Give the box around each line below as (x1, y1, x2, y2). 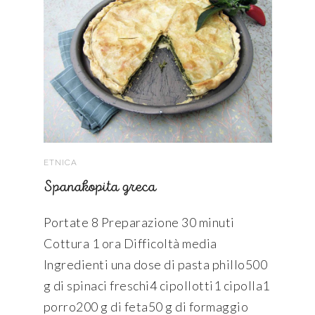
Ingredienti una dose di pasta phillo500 (43, 256, 267, 272)
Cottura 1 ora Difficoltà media (43, 235, 217, 251)
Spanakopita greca (43, 179, 157, 196)
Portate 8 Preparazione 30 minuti (43, 214, 235, 230)
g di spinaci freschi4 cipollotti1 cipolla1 (43, 277, 270, 293)
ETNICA (43, 157, 77, 168)
